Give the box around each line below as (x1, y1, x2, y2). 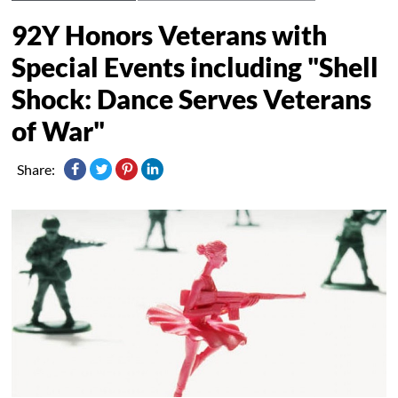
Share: (17, 160, 56, 178)
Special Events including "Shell (12, 50, 379, 83)
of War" (12, 114, 106, 147)
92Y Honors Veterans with (12, 18, 328, 51)
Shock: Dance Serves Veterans (12, 82, 372, 115)
